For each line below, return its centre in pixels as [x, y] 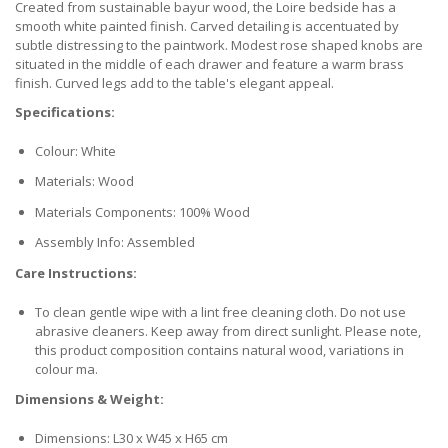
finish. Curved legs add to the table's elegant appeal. [174, 82]
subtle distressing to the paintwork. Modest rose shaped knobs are [219, 44]
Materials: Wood [84, 181]
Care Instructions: [76, 272]
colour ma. [66, 368]
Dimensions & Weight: [89, 399]
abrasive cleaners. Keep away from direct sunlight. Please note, [228, 330]
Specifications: [65, 111]
